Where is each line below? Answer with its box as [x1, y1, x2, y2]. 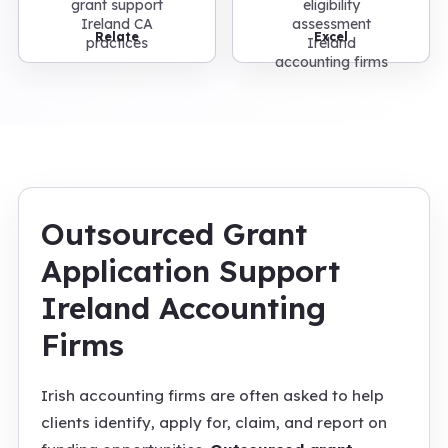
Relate [95, 29, 139, 44]
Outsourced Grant [41, 215, 307, 253]
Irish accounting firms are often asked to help [41, 386, 384, 405]
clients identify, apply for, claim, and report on [41, 413, 387, 432]
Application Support [41, 252, 340, 290]
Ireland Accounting [41, 289, 326, 327]
